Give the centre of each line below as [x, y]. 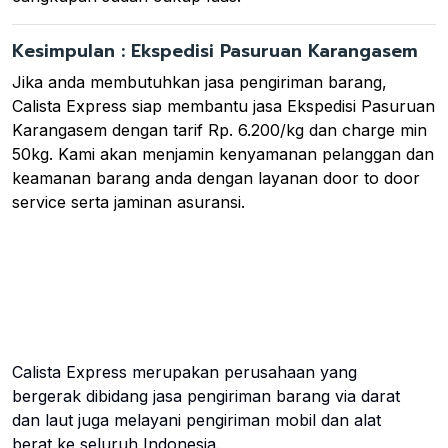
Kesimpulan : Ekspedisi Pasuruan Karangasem [215, 50]
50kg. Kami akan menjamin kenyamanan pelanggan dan [223, 153]
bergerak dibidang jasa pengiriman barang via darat [206, 395]
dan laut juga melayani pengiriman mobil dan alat [196, 419]
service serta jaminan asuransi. [128, 201]
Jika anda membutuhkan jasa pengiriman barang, [199, 81]
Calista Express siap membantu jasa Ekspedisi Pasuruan [223, 105]
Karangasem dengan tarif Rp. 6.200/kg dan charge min [219, 129]
